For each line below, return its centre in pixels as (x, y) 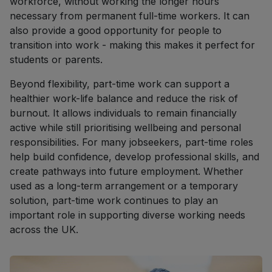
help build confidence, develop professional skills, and (134, 156)
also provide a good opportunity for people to (116, 30)
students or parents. (56, 59)
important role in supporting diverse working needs (127, 215)
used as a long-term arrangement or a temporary (124, 185)
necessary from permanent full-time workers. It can (130, 15)
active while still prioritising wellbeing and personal (125, 127)
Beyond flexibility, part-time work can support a (120, 83)
